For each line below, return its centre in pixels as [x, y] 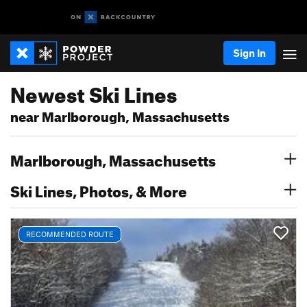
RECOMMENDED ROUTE [70, 234]
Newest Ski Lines [94, 91]
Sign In [249, 53]
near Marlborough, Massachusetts [120, 115]
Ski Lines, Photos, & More [99, 189]
